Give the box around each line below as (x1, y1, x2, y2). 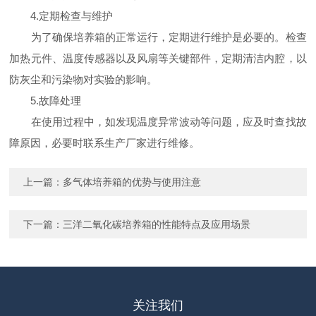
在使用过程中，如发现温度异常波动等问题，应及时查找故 (9, 116, 307, 128)
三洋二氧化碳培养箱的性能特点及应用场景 (63, 219, 251, 230)
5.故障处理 (9, 95, 82, 107)
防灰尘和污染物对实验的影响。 (9, 73, 158, 85)
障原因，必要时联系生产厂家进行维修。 (9, 137, 200, 149)
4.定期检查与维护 (9, 10, 114, 22)
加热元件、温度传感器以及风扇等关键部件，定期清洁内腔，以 (9, 52, 307, 64)
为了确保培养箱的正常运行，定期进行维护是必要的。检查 (9, 31, 307, 43)
